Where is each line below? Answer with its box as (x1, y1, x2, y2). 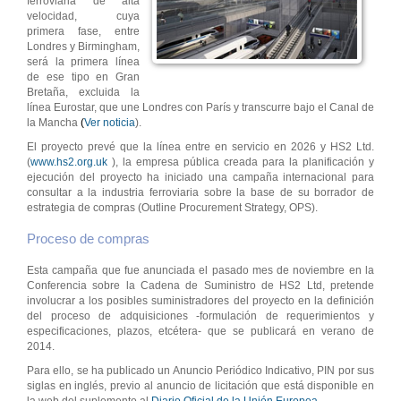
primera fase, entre (27, 25, 140, 38)
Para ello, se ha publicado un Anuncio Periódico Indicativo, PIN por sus (27, 364, 374, 378)
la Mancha (27, 116, 81, 130)
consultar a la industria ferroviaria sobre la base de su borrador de (27, 186, 374, 200)
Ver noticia (84, 116, 135, 130)
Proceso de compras (27, 231, 149, 247)
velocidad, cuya (27, 10, 140, 23)
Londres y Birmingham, (27, 40, 140, 54)
